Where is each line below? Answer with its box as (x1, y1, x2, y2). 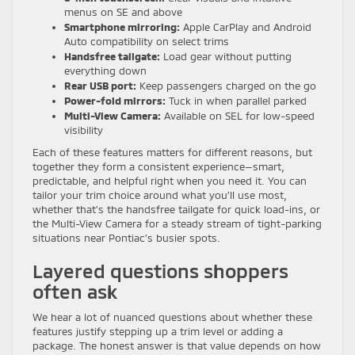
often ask (32, 280, 117, 303)
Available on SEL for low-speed (161, 109, 315, 123)
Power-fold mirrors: (64, 94, 166, 108)
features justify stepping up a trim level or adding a (32, 325, 283, 338)
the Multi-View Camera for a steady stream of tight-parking (32, 217, 322, 231)
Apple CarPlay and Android (180, 21, 311, 34)
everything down (64, 64, 147, 78)
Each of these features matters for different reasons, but (32, 146, 312, 159)
